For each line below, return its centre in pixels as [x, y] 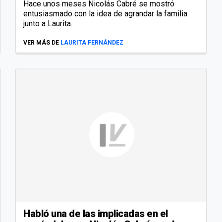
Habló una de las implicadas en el [96, 213]
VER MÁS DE [41, 43]
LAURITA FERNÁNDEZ [92, 43]
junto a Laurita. [48, 24]
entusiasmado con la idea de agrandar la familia [105, 14]
